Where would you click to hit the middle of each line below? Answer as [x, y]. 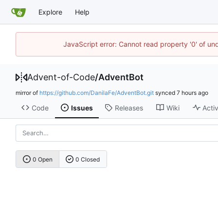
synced [165, 93]
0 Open [42, 159]
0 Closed [88, 159]
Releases [129, 108]
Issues [82, 108]
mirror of [27, 93]
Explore [50, 12]
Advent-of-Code [61, 77]
